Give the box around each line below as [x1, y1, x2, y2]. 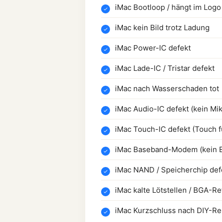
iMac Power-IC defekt [115, 43, 191, 53]
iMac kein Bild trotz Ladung [115, 22, 210, 32]
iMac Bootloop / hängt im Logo [115, 2, 221, 12]
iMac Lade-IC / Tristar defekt [115, 63, 215, 73]
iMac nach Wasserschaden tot [115, 83, 219, 93]
